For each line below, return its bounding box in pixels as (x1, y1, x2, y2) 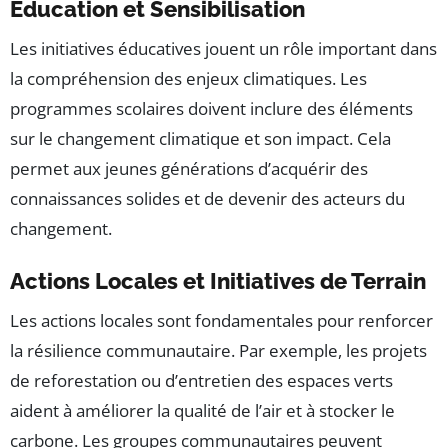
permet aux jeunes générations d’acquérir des (10, 157, 368, 181)
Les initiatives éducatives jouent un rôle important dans (10, 37, 437, 61)
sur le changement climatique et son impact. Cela (10, 127, 391, 151)
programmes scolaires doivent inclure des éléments (10, 97, 413, 121)
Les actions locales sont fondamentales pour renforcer (10, 309, 433, 333)
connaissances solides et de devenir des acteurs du (10, 187, 405, 211)
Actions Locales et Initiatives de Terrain (10, 268, 426, 295)
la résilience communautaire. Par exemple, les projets (10, 339, 427, 363)
